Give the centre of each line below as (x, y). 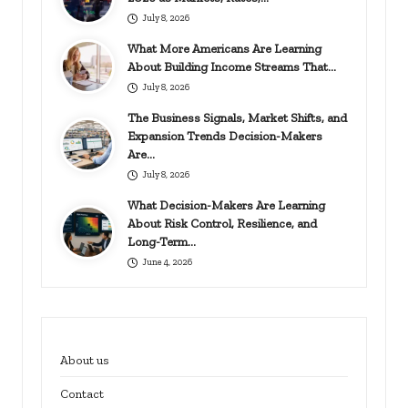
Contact (82, 393)
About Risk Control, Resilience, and (223, 224)
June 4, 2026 (167, 261)
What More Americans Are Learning (225, 49)
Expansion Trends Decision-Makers (225, 136)
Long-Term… (162, 242)
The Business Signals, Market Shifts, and (238, 118)
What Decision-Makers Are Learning (227, 205)
